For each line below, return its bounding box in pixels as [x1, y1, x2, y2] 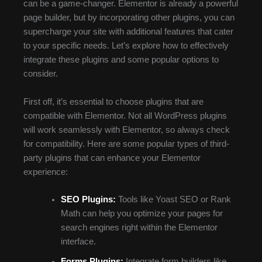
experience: [23, 167, 68, 177]
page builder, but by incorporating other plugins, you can [23, 13, 235, 23]
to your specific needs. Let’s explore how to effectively [23, 41, 229, 51]
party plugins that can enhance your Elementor [23, 153, 201, 163]
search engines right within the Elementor [60, 223, 218, 233]
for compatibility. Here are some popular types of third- [23, 139, 229, 149]
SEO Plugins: [60, 195, 116, 205]
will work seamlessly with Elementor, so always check [23, 125, 230, 135]
